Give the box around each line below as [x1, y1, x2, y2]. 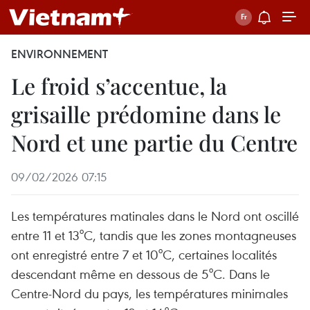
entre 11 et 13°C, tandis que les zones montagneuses [11, 226, 296, 244]
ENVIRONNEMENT [11, 46, 108, 62]
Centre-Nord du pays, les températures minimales [11, 284, 288, 302]
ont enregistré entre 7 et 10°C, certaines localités [11, 246, 277, 263]
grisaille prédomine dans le [11, 99, 281, 129]
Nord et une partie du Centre [11, 127, 298, 157]
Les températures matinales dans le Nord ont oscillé [11, 207, 299, 224]
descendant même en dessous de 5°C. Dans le [11, 265, 270, 282]
